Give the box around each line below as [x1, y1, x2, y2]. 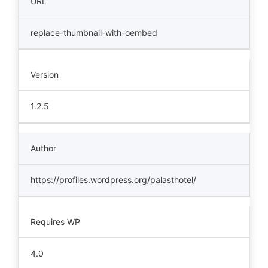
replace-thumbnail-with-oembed [31, 28, 157, 38]
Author [31, 143, 56, 153]
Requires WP [31, 217, 80, 227]
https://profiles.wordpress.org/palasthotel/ [31, 175, 196, 185]
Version [31, 69, 59, 80]
